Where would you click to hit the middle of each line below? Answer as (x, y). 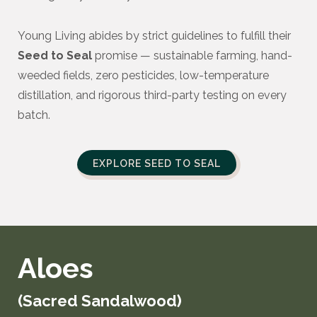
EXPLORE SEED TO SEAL (156, 163)
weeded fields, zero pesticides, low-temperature (143, 75)
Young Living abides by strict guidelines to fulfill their (154, 36)
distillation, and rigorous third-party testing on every (152, 95)
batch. (34, 115)
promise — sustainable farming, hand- (192, 56)
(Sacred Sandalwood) (100, 301)
